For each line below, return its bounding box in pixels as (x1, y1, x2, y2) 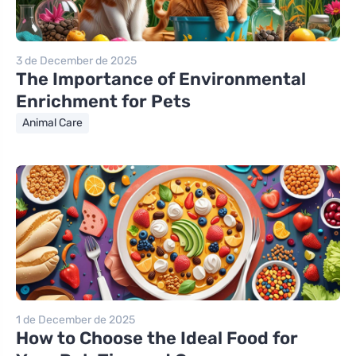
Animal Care (22, 116, 83, 130)
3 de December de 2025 (16, 54, 137, 68)
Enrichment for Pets (16, 91, 191, 113)
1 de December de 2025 (16, 313, 135, 327)
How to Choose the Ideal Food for (16, 327, 298, 350)
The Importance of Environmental (16, 68, 306, 91)
